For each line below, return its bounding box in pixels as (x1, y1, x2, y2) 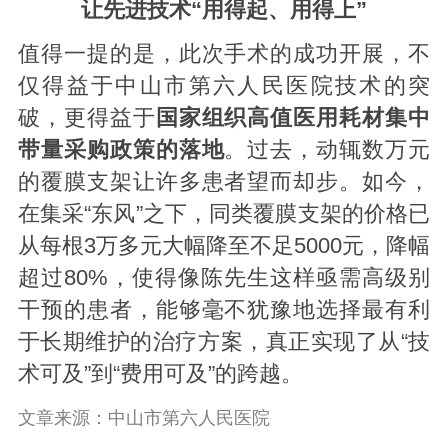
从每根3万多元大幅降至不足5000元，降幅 (17, 234, 431, 259)
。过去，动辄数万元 (224, 138, 431, 163)
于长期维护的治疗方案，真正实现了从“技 (17, 330, 431, 355)
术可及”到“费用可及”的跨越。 (17, 362, 303, 387)
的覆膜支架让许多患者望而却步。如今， (17, 170, 431, 195)
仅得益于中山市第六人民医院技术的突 (17, 74, 431, 99)
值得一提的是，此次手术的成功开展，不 (17, 42, 431, 67)
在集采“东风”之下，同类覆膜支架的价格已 (17, 202, 431, 227)
